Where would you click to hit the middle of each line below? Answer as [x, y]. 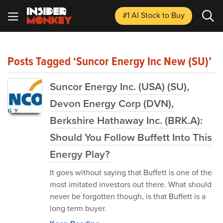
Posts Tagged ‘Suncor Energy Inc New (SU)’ [110, 61]
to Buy [173, 15]
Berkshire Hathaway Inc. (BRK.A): [126, 120]
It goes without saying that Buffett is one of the [131, 172]
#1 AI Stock [142, 15]
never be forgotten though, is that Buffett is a [128, 196]
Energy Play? [80, 154]
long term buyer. [78, 208]
